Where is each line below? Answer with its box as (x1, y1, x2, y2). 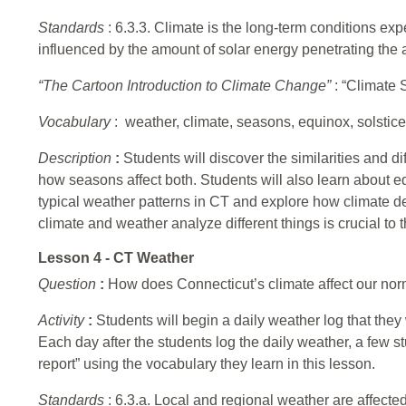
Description (38, 150, 115, 167)
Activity (38, 313, 88, 329)
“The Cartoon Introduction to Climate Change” (38, 78, 334, 94)
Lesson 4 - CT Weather (38, 250, 194, 266)
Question (38, 276, 100, 293)
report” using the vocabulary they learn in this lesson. (38, 356, 375, 372)
